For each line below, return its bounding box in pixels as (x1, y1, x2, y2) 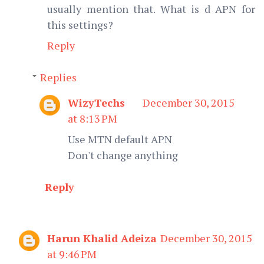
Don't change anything (68, 147, 178, 162)
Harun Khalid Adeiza (47, 230, 157, 245)
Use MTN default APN (68, 131, 172, 146)
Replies (39, 70, 77, 84)
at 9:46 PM (47, 246, 97, 261)
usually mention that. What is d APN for (47, 1, 255, 16)
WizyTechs (68, 95, 125, 110)
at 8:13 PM (68, 111, 117, 126)
